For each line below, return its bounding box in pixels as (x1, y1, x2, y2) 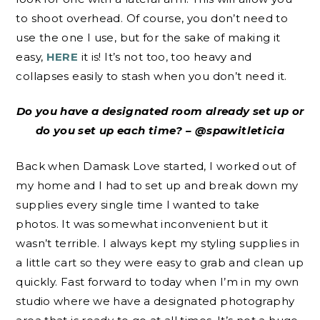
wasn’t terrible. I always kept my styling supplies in (16, 236, 300, 250)
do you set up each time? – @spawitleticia (35, 124, 285, 138)
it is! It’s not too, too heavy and (78, 49, 252, 64)
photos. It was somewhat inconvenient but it (16, 216, 269, 231)
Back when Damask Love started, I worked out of (16, 159, 296, 173)
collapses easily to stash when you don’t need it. (16, 69, 287, 83)
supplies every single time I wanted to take (16, 197, 260, 211)
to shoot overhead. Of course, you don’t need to (16, 11, 289, 25)
